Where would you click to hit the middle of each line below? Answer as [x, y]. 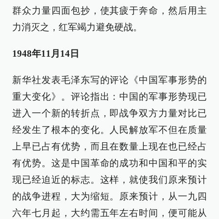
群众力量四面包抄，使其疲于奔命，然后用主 [109, 11]
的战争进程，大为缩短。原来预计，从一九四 [109, 196]
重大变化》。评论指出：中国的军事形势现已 [109, 97]
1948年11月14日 [46, 54]
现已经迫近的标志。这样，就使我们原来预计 [109, 180]
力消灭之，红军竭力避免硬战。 [77, 27]
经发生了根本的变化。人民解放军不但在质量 [109, 130]
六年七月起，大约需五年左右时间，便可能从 [109, 213]
